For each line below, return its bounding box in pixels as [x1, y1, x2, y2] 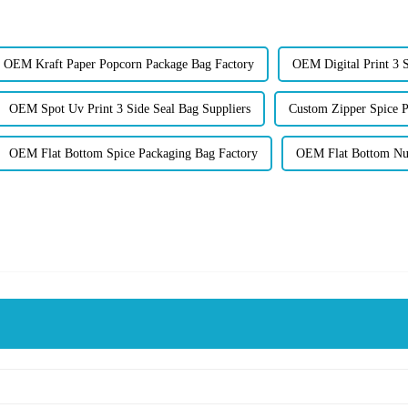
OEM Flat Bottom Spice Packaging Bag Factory [9, 146, 258, 160]
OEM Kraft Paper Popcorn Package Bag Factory [4, 56, 254, 71]
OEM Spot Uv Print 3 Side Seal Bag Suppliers [9, 101, 250, 116]
